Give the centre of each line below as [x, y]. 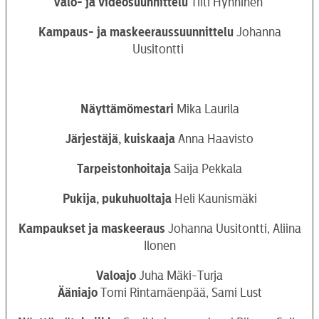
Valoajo [117, 276]
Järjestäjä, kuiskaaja [122, 139]
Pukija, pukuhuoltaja [117, 199]
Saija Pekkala [208, 169]
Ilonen [159, 246]
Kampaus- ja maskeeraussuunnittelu [136, 32]
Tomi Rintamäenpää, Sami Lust [179, 293]
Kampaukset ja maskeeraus [91, 229]
